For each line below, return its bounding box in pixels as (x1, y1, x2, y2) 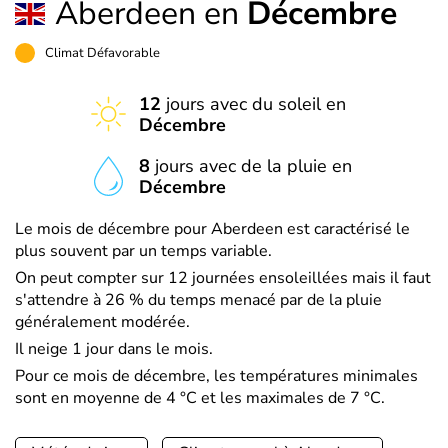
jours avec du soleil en (161, 92, 347, 116)
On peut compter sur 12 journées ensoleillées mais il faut (15, 267, 431, 289)
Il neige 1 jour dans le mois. (15, 338, 213, 360)
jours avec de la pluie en (149, 154, 352, 178)
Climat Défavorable (45, 43, 160, 62)
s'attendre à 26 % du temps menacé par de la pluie (15, 289, 382, 311)
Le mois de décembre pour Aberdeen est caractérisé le (15, 218, 410, 240)
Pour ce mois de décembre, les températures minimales (15, 365, 418, 387)
